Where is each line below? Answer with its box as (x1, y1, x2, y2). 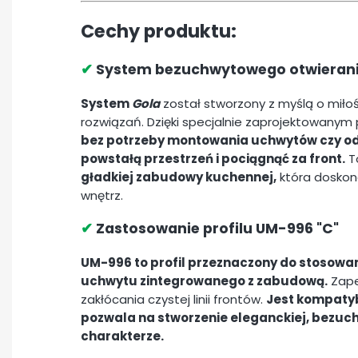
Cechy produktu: (81, 18, 237, 44)
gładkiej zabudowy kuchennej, (81, 168, 276, 185)
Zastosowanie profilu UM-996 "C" (93, 219, 339, 239)
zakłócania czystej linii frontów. (81, 290, 266, 308)
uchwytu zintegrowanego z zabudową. (81, 272, 328, 289)
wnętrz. (81, 186, 123, 204)
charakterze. (81, 327, 164, 344)
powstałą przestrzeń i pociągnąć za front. (81, 149, 345, 167)
